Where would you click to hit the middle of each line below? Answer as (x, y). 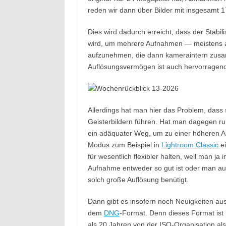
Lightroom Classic (190, 145)
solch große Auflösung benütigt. (138, 180)
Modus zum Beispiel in (124, 145)
